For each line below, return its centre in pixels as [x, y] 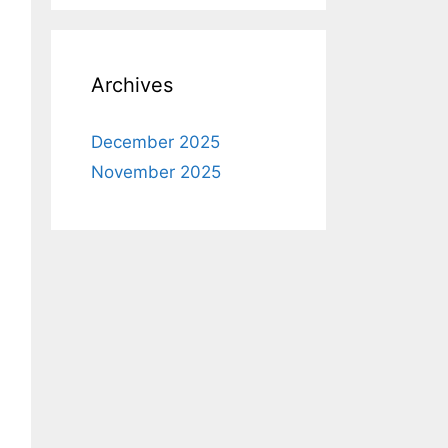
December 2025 [155, 142]
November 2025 [156, 172]
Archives [132, 85]
